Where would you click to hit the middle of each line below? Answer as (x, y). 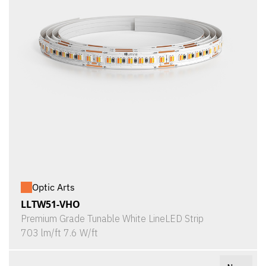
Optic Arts (53, 187)
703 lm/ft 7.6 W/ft (59, 233)
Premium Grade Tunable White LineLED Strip (112, 218)
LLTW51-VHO (50, 204)
